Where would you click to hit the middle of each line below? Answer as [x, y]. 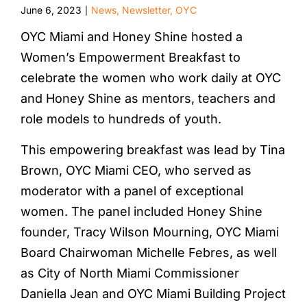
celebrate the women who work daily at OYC [151, 77]
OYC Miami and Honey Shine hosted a [132, 36]
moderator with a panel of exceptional [132, 191]
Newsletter [146, 10]
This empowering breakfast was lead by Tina [153, 149]
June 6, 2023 [51, 10]
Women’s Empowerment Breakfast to [131, 57]
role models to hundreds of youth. [121, 119]
